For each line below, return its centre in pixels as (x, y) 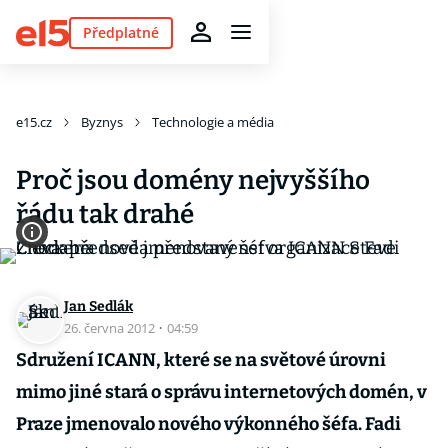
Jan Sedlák (98, 306)
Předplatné (120, 32)
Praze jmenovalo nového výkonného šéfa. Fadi (208, 424)
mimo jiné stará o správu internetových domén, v (221, 392)
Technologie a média (213, 122)
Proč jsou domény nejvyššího (193, 180)
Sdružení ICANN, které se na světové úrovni (201, 360)
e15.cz (34, 122)
